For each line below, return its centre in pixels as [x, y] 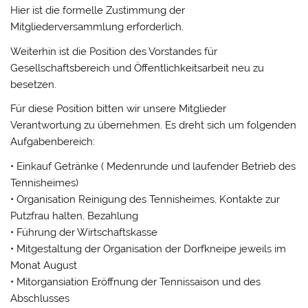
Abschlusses [40, 298]
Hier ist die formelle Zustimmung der [98, 11]
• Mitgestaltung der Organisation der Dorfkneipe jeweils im [148, 249]
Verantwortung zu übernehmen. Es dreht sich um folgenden [154, 125]
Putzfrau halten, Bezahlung [75, 216]
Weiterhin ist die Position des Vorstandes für [114, 51]
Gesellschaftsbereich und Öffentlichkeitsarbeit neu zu [137, 68]
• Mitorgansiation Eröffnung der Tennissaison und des [136, 282]
